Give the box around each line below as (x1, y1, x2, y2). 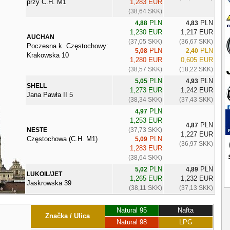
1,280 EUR (130, 55, 162, 64)
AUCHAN (27, 33, 54, 41)
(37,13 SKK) (179, 184, 213, 191)
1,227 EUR (181, 130, 213, 138)
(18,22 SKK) (179, 65, 213, 73)
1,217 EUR (181, 28, 213, 36)
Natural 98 (117, 218, 147, 226)
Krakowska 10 (27, 51, 69, 59)
